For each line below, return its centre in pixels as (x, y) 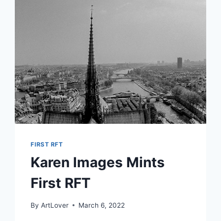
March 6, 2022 (101, 205)
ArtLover (55, 205)
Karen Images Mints (98, 163)
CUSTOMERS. (97, 11)
